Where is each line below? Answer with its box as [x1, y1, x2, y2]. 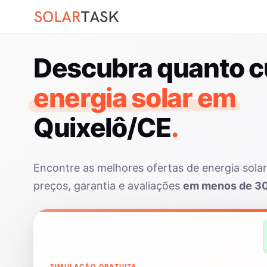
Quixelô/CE [33, 111, 171, 144]
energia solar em [33, 82, 236, 114]
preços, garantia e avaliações [33, 179, 183, 192]
